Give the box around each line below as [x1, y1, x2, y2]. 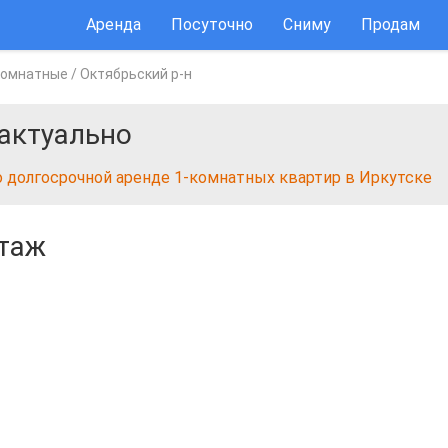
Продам [361, 15, 420, 34]
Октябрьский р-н [80, 66, 192, 82]
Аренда [86, 15, 141, 34]
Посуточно [171, 15, 253, 34]
